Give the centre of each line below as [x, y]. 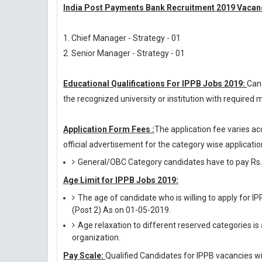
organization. [96, 237]
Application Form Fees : [109, 129]
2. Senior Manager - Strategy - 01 [124, 53]
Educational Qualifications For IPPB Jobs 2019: [155, 84]
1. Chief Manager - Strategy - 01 [122, 38]
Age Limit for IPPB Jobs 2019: [121, 180]
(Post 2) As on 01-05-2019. [121, 210]
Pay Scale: [84, 256]
